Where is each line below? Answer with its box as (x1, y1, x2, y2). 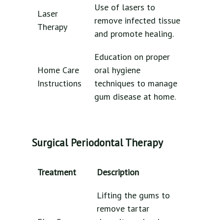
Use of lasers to (94, 1, 155, 13)
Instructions (37, 78, 82, 89)
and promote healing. (94, 28, 174, 40)
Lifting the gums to (97, 189, 170, 201)
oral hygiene (94, 64, 140, 76)
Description (97, 166, 139, 178)
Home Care (37, 64, 79, 76)
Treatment (37, 166, 76, 178)
